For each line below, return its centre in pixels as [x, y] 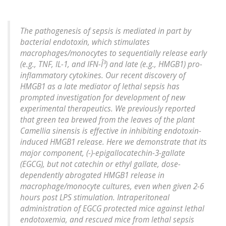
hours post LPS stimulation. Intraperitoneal [95, 198]
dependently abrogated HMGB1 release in [92, 176]
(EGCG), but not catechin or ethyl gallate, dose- [100, 164]
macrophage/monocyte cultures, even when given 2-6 [112, 187]
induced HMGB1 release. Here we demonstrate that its [114, 142]
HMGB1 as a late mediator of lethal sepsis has [100, 87]
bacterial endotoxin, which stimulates [85, 42]
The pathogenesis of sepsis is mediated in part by [106, 31]
